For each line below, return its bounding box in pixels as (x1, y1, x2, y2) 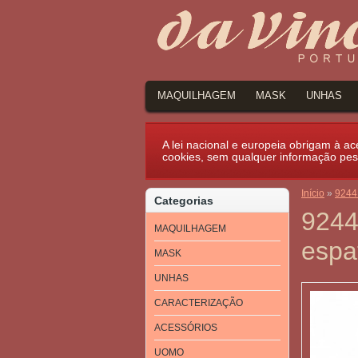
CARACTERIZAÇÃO (154, 297, 243, 308)
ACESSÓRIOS (154, 322, 217, 333)
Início (301, 188, 324, 199)
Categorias (154, 194, 213, 207)
